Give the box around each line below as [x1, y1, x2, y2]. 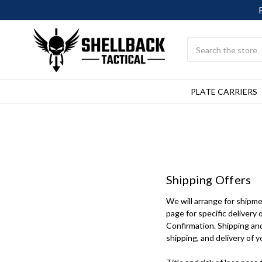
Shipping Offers [166, 172, 251, 187]
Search [187, 39, 212, 49]
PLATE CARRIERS [191, 87, 258, 96]
